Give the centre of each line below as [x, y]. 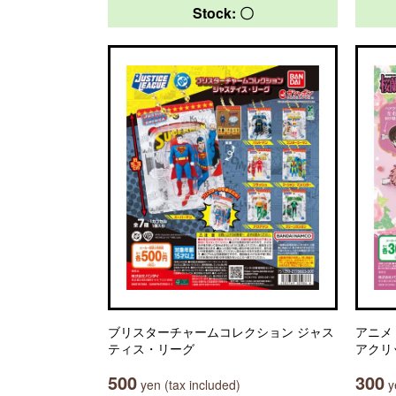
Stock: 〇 [223, 13]
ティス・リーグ [151, 348]
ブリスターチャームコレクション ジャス [221, 331]
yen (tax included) [189, 385]
